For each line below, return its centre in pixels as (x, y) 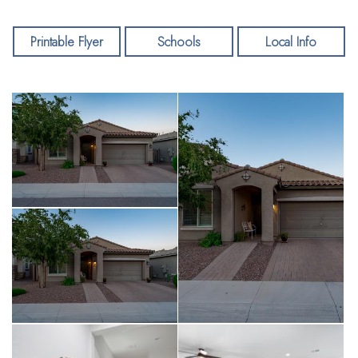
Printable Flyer (67, 42)
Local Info (291, 42)
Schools (179, 42)
